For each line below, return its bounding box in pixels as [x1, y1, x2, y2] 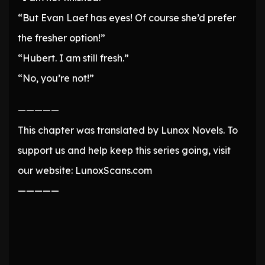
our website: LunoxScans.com [18, 164, 152, 177]
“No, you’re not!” [18, 72, 94, 85]
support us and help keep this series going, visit [18, 144, 231, 157]
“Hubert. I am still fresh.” [18, 52, 129, 64]
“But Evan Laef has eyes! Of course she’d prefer [18, 12, 236, 24]
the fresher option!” [18, 32, 105, 44]
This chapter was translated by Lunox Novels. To [18, 124, 238, 137]
